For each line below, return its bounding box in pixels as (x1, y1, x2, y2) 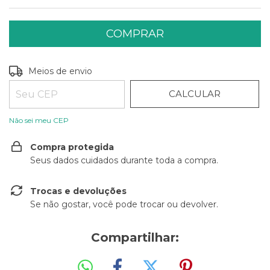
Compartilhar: (91, 230, 179, 245)
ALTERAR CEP (192, 64, 256, 75)
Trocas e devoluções (30, 186, 127, 196)
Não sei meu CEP (9, 116, 69, 125)
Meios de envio (28, 66, 93, 77)
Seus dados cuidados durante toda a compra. (30, 155, 218, 166)
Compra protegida (30, 142, 114, 152)
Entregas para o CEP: (9, 64, 98, 75)
